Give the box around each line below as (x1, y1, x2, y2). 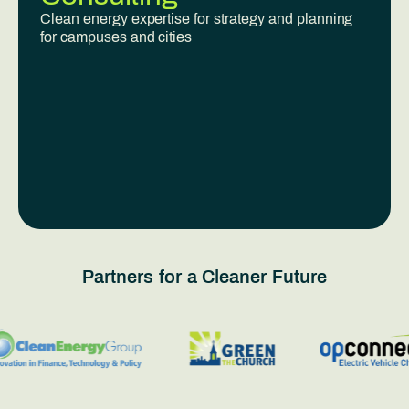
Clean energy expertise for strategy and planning (40, 11, 353, 26)
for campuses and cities (40, 29, 193, 45)
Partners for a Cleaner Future (81, 267, 328, 287)
